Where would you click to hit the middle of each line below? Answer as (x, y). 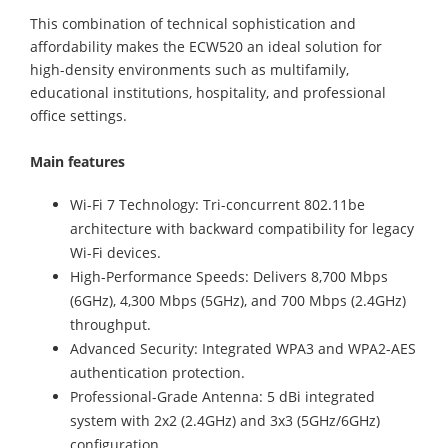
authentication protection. (157, 372)
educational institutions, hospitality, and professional (208, 92)
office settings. (78, 115)
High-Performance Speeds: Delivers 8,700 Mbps (229, 276)
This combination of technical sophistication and (193, 23)
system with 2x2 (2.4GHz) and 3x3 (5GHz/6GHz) (225, 420)
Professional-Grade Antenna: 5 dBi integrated (222, 396)
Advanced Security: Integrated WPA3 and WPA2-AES (243, 348)
